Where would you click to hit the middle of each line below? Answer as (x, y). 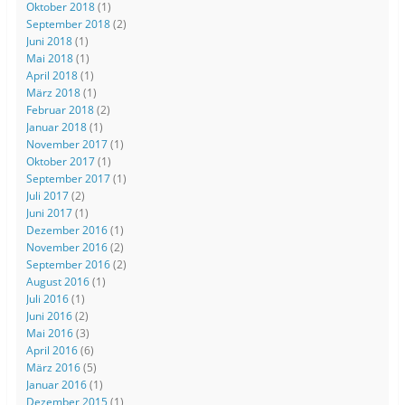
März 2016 (53, 368)
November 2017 (66, 145)
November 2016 (66, 248)
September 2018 (68, 24)
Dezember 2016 (66, 231)
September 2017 (68, 179)
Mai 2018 (49, 59)
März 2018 (53, 93)
